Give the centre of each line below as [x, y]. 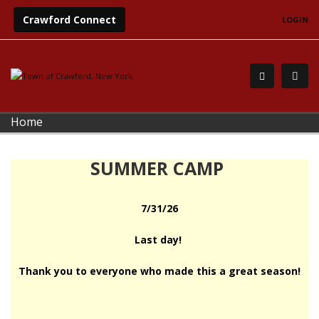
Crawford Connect [69, 20]
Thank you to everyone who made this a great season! [159, 271]
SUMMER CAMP [159, 168]
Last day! [159, 240]
